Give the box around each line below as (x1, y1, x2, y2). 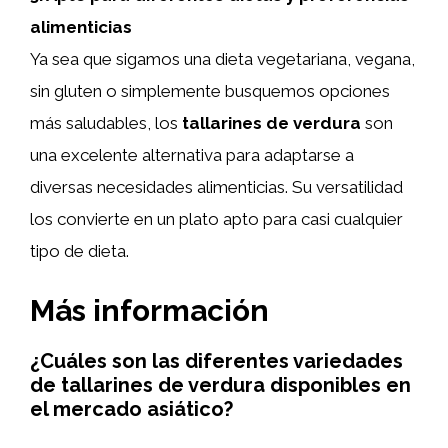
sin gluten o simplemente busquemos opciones (30, 81, 390, 101)
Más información (30, 292, 269, 328)
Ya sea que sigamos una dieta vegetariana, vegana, (30, 49, 415, 69)
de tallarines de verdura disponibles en (30, 372, 411, 397)
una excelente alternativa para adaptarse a (30, 145, 354, 165)
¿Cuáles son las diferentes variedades (30, 348, 403, 373)
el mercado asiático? (30, 396, 233, 421)
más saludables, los (30, 113, 182, 133)
